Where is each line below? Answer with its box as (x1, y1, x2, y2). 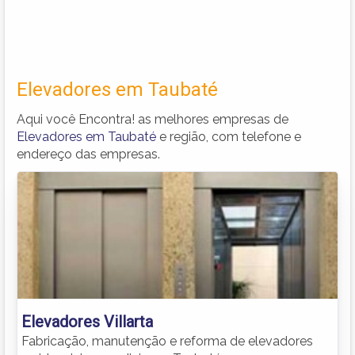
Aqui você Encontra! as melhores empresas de (17, 111, 288, 127)
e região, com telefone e (156, 128, 301, 144)
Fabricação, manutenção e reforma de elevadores (21, 333, 313, 349)
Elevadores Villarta (21, 311, 153, 331)
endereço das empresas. (17, 146, 160, 162)
